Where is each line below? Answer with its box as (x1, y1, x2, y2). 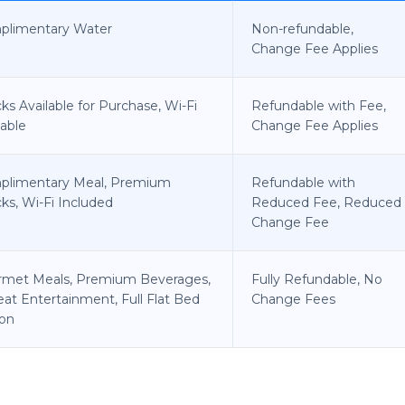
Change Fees (251, 290, 335, 307)
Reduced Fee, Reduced (251, 193, 401, 211)
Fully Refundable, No (251, 270, 382, 287)
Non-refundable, (251, 20, 353, 37)
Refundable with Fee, (251, 97, 386, 114)
